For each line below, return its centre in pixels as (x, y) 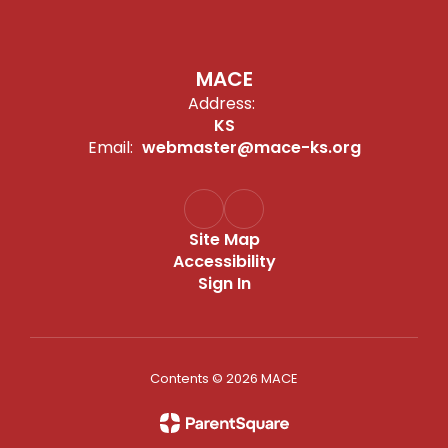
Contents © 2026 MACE (224, 378)
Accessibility (224, 261)
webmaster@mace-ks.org (251, 147)
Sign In (224, 283)
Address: (221, 103)
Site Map (224, 239)
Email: (110, 147)
